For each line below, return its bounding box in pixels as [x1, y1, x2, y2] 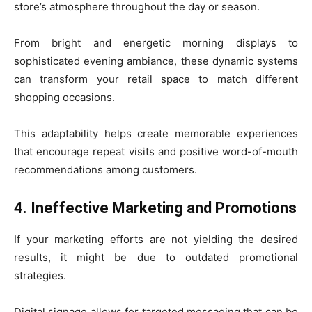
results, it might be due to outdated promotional [14, 251, 298, 264]
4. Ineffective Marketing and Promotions [14, 199, 297, 217]
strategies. [14, 269, 66, 282]
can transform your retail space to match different [14, 72, 298, 86]
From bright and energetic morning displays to [14, 36, 298, 49]
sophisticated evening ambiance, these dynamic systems [14, 54, 298, 68]
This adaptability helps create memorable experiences [14, 127, 298, 140]
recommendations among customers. [14, 163, 197, 176]
